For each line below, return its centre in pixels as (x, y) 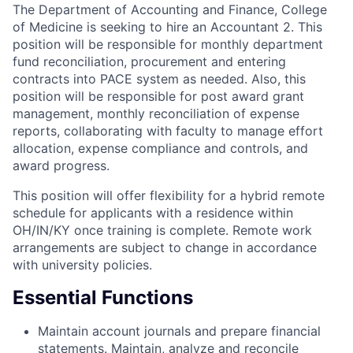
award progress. (61, 166)
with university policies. (82, 265)
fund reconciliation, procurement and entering (149, 62)
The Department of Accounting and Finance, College (170, 10)
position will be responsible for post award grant (158, 97)
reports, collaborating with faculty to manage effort (168, 131)
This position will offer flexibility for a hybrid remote (169, 196)
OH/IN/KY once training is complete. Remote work (162, 230)
